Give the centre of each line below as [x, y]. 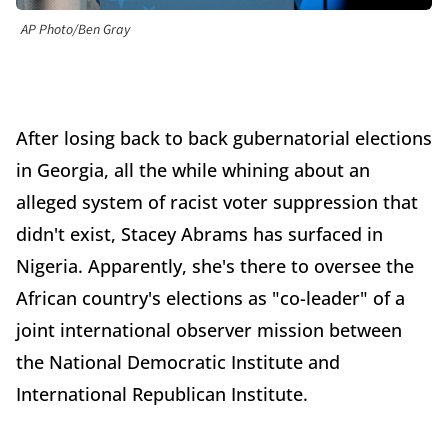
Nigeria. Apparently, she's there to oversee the [215, 266]
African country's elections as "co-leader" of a [210, 298]
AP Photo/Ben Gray [75, 30]
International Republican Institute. [162, 394]
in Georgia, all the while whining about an [193, 170]
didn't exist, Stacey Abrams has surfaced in [199, 234]
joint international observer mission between [209, 330]
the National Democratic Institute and [178, 362]
